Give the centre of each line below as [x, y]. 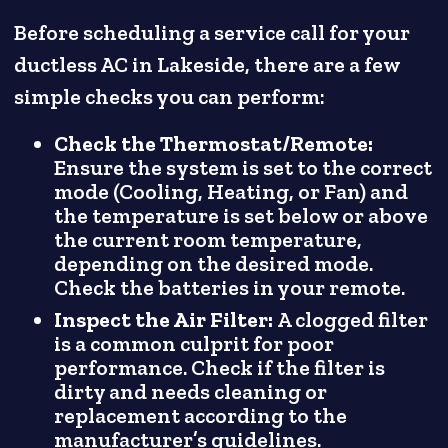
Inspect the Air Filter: [166, 320]
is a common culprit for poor [194, 344]
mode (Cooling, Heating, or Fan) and [231, 192]
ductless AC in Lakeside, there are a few [207, 65]
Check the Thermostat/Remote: [214, 144]
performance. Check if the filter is [220, 368]
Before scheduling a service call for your [212, 33]
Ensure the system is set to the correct [243, 168]
